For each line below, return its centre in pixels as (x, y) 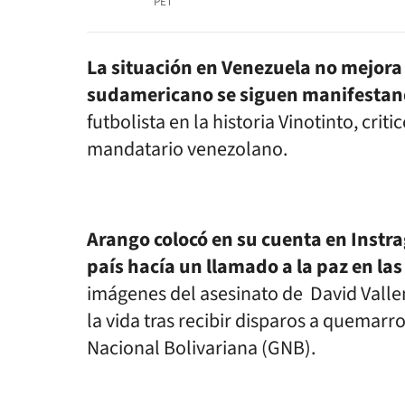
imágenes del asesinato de (197, 294)
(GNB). (287, 348)
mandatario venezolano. (187, 149)
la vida (115, 321)
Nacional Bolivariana (172, 348)
